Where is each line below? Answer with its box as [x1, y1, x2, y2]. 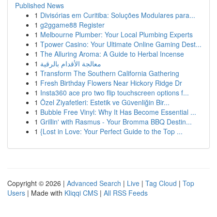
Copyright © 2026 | [7, 178, 67, 188]
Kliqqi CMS [64, 188, 98, 198]
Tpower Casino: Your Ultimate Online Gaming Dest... [40, 39, 201, 49]
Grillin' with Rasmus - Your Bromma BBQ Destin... [40, 117, 192, 126]
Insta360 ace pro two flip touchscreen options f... [40, 88, 189, 97]
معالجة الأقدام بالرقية [40, 59, 101, 68]
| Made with [25, 188, 64, 198]
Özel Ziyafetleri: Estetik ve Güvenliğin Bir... [40, 97, 170, 107]
